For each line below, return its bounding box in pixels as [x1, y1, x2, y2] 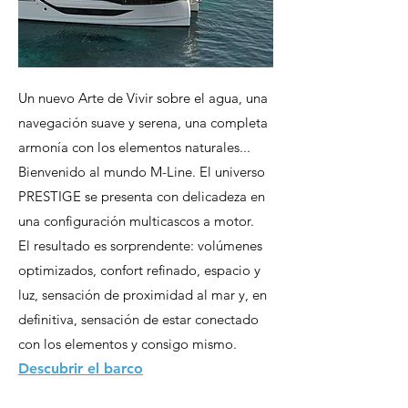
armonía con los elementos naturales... [18, 138, 250, 156]
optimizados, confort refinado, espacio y [18, 261, 260, 279]
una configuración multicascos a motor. [18, 212, 254, 229]
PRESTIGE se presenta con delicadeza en [18, 188, 265, 205]
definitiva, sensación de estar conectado [18, 311, 259, 328]
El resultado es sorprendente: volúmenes [18, 237, 262, 254]
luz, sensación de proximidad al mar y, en [18, 286, 267, 303]
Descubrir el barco [18, 360, 143, 377]
